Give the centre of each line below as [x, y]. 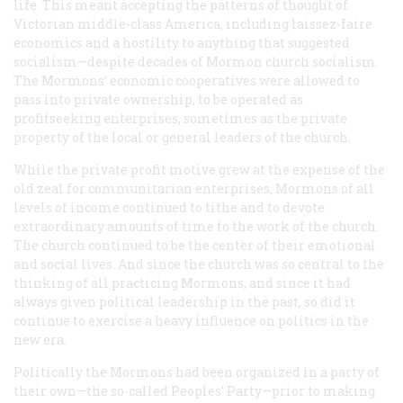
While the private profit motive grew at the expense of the [199, 169]
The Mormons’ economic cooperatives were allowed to [187, 80]
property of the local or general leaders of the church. [182, 137]
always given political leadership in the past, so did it [184, 301]
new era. [40, 339]
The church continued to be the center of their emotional [195, 245]
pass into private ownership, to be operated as [158, 99]
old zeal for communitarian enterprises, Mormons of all [194, 188]
